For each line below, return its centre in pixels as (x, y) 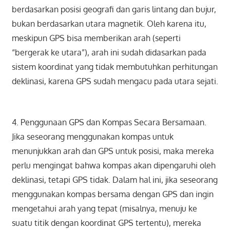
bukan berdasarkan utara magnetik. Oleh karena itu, (109, 24)
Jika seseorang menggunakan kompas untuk (92, 137)
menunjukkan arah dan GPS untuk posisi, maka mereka (113, 151)
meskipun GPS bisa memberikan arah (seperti (96, 38)
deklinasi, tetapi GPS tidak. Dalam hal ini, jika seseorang (114, 180)
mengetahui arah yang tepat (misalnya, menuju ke (104, 209)
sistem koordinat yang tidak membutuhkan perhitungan (114, 67)
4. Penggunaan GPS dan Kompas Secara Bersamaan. (109, 122)
